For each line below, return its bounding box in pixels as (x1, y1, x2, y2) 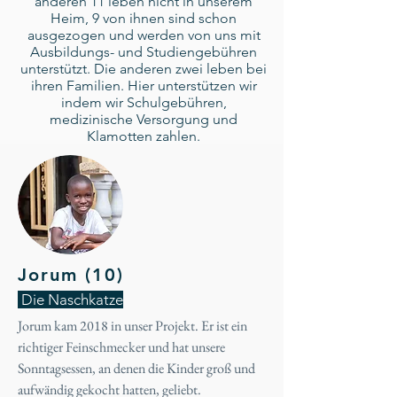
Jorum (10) (18, 264, 124, 285)
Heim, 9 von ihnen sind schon (51, 10, 237, 27)
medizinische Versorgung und (50, 111, 237, 128)
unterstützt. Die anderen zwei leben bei (20, 60, 267, 77)
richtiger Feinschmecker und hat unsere (18, 338, 225, 356)
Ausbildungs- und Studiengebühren (30, 43, 257, 60)
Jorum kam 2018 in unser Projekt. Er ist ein (18, 316, 247, 335)
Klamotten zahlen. (87, 128, 200, 144)
